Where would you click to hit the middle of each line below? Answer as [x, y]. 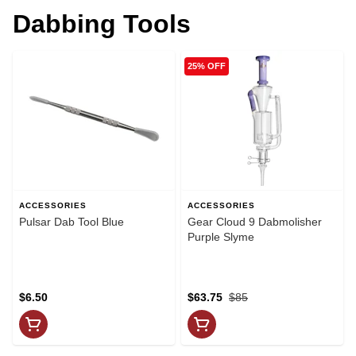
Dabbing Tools [102, 23]
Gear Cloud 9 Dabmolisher [255, 221]
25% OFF [207, 66]
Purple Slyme [221, 236]
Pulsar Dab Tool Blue [72, 221]
